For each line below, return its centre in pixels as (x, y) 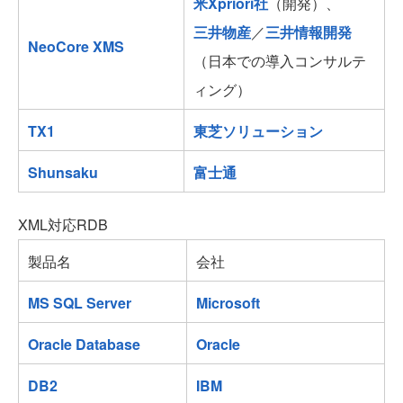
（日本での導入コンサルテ (280, 61)
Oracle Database (84, 345)
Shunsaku (63, 173)
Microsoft (228, 303)
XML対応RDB (63, 225)
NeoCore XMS (76, 47)
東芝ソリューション (258, 131)
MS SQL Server (80, 303)
